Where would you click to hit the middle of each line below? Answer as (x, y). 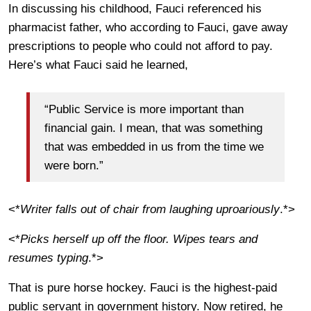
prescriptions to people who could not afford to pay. (141, 47)
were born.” (74, 165)
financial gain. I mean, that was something (153, 128)
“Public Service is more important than (144, 109)
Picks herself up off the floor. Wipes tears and (139, 239)
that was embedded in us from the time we (154, 146)
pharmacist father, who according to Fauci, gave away (148, 28)
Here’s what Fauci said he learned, (98, 65)
